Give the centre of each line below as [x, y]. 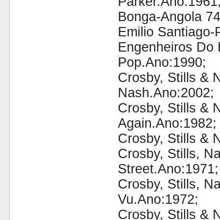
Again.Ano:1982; [167, 123]
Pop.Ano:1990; [162, 62]
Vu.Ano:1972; [158, 199]
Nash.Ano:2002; [166, 93]
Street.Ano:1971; [168, 169]
